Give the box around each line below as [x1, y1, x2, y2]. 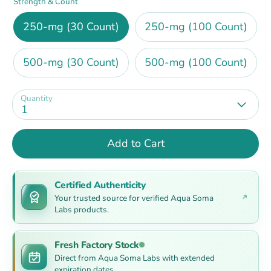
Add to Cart [106, 135, 165, 151]
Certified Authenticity [54, 178, 146, 191]
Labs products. [54, 203, 109, 215]
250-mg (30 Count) [23, 19, 119, 34]
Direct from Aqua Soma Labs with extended [54, 252, 215, 264]
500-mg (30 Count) [23, 54, 119, 70]
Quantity [21, 92, 53, 104]
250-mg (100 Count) [145, 19, 247, 34]
